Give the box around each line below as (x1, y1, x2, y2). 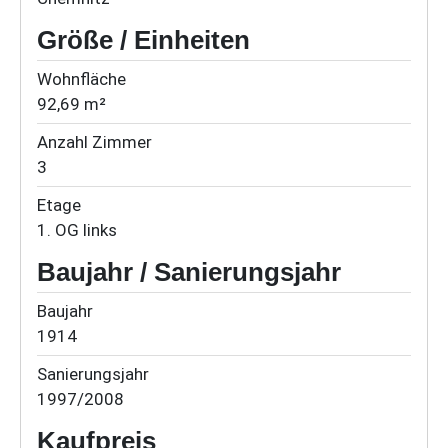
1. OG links (37, 220, 117, 241)
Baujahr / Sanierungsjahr (37, 257, 341, 288)
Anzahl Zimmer (37, 132, 152, 153)
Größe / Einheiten (37, 25, 250, 56)
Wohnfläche (37, 69, 126, 90)
